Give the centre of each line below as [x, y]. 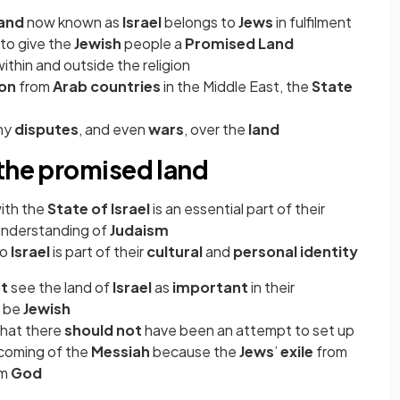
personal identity [296, 252]
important [212, 287]
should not [103, 330]
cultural [176, 252]
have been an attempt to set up [248, 330]
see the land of [60, 287]
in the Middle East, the [237, 87]
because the [196, 352]
